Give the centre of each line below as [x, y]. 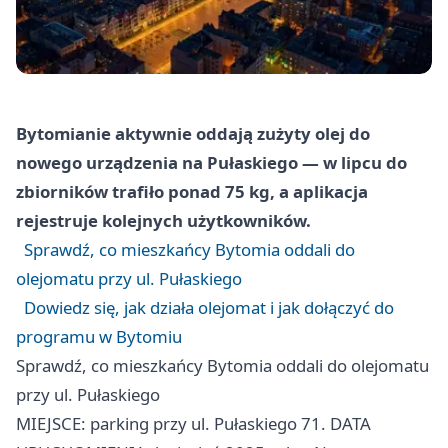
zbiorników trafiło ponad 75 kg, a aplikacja [192, 192]
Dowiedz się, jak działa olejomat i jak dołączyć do [209, 308]
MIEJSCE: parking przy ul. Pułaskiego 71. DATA [193, 424]
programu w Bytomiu [99, 337]
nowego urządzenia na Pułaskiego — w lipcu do [211, 163]
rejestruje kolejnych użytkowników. [163, 221]
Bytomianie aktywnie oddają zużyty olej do [193, 134]
